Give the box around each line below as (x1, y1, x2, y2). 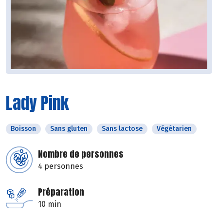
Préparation (38, 185, 84, 199)
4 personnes (38, 162, 83, 171)
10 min (38, 200, 61, 209)
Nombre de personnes (38, 147, 124, 161)
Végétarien (157, 125, 192, 133)
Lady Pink (6, 91, 69, 116)
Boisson (11, 125, 36, 133)
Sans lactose (102, 125, 143, 133)
